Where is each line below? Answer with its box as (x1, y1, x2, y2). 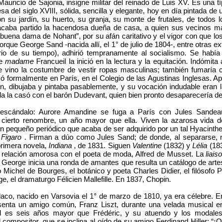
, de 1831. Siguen (74, 141, 132, 150)
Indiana (48, 141, 74, 150)
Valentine (132, 141, 164, 150)
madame (5, 57, 37, 66)
